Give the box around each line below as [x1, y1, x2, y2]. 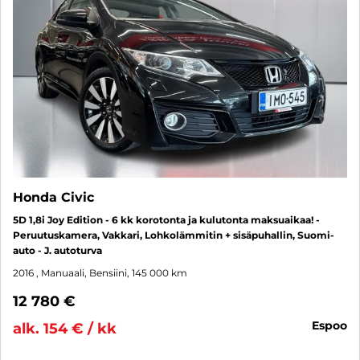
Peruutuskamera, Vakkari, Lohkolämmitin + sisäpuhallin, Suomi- [13, 229, 334, 242]
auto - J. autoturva [13, 244, 102, 257]
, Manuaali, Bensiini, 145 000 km [36, 267, 187, 280]
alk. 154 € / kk [13, 320, 117, 338]
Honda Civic [13, 190, 94, 206]
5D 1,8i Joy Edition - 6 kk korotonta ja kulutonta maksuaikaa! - [13, 214, 320, 227]
